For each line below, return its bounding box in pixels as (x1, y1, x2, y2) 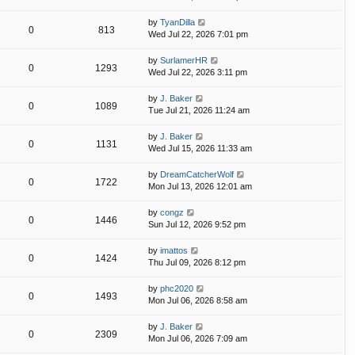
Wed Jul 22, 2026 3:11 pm (148, 67, 247, 78)
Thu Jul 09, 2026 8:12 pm (148, 258, 246, 268)
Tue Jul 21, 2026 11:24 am (148, 105, 250, 116)
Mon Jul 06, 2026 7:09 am (148, 334, 247, 344)
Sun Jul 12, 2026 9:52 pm (148, 219, 246, 230)
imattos (160, 246, 188, 256)
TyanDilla (160, 17, 195, 28)
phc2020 (160, 284, 193, 294)
